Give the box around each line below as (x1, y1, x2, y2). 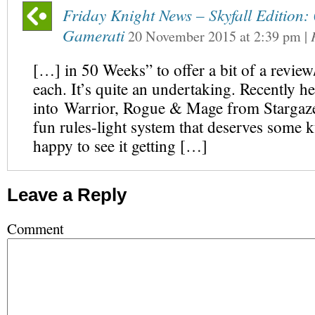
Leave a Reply (7, 184, 127, 205)
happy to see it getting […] (33, 135, 207, 157)
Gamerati (63, 24, 124, 46)
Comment (7, 219, 64, 238)
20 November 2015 (128, 27, 236, 46)
